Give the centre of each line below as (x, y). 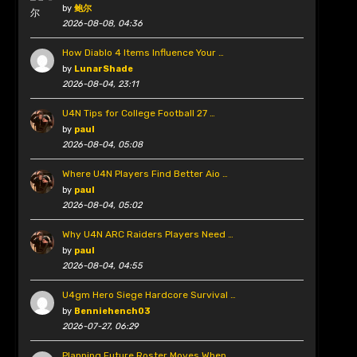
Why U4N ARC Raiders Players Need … (147, 235)
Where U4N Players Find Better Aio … (145, 174)
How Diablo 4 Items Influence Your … (143, 53)
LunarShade (103, 69)
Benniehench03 (112, 312)
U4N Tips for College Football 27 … (138, 114)
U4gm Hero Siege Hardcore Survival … (149, 295)
